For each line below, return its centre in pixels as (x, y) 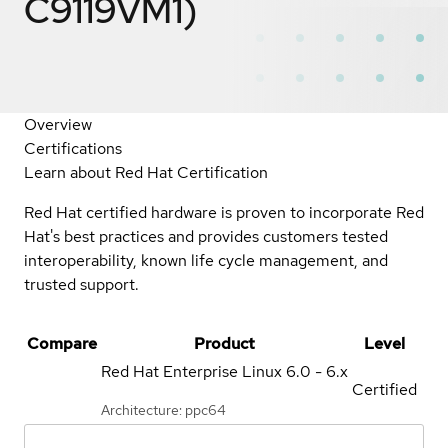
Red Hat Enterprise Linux (191, 371)
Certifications (73, 148)
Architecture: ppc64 (163, 409)
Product (224, 343)
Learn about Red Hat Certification (146, 172)
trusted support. (81, 284)
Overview (58, 124)
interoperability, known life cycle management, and (206, 260)
